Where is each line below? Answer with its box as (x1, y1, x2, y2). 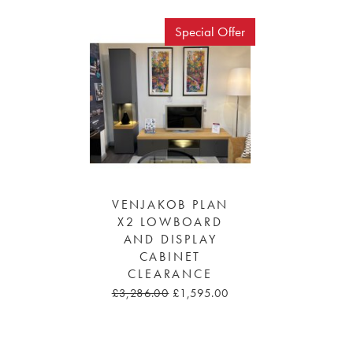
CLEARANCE (128, 266, 213, 282)
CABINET (139, 248, 202, 265)
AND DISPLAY (123, 231, 217, 247)
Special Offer (174, 24, 245, 41)
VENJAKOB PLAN (111, 196, 229, 213)
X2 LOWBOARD (117, 214, 223, 230)
